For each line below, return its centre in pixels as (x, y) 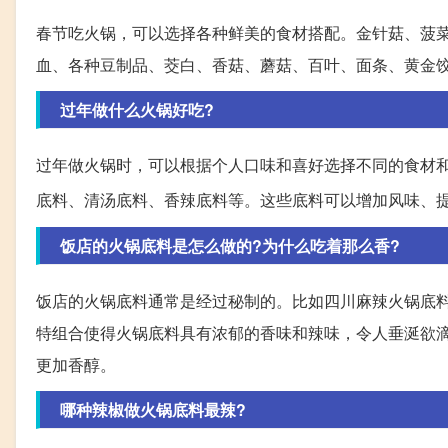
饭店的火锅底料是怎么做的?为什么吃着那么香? (230, 245)
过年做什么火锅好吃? (137, 109)
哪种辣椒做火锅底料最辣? (153, 409)
